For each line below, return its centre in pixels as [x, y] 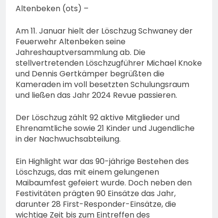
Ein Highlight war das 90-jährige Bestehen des [102, 162]
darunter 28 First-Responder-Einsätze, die [96, 204]
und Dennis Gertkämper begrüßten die [90, 74]
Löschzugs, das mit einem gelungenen [87, 172]
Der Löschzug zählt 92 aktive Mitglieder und [98, 118]
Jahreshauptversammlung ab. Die [81, 53]
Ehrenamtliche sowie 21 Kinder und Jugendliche [105, 128]
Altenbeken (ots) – [52, 9]
